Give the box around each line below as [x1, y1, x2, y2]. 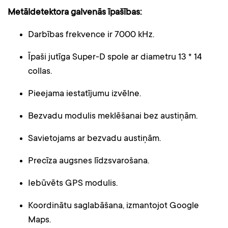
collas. [28, 67, 52, 77]
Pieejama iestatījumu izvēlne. [28, 89, 141, 99]
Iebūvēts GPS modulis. [28, 179, 118, 189]
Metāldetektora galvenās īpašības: [8, 8, 141, 18]
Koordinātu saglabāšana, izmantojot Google [28, 201, 199, 211]
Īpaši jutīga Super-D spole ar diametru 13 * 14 [28, 52, 202, 63]
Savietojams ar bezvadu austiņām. [28, 134, 161, 144]
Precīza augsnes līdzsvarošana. [28, 156, 149, 166]
